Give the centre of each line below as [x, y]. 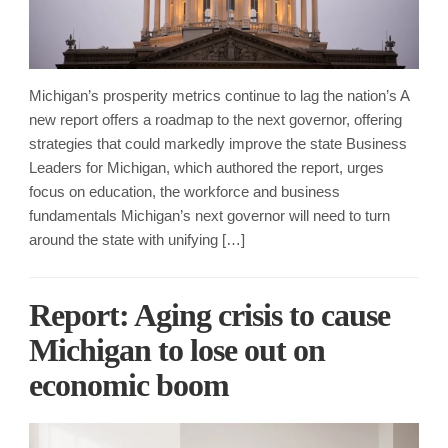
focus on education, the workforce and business [184, 191]
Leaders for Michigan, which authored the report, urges [206, 167]
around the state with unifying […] [137, 239]
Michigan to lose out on [177, 349]
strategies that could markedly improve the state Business [218, 143]
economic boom [129, 384]
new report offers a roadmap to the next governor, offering [215, 119]
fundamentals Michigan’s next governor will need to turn [209, 215]
